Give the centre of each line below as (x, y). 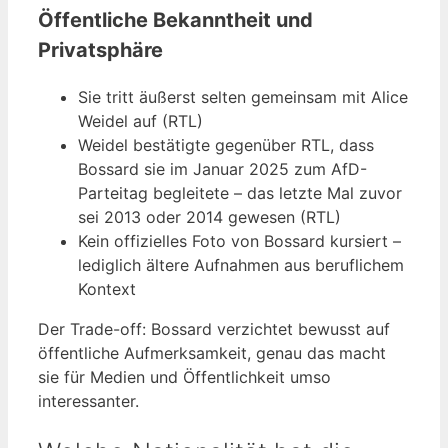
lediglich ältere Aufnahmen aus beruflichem (241, 264)
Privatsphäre (100, 49)
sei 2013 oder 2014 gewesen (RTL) (209, 216)
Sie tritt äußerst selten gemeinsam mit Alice (243, 96)
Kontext (107, 288)
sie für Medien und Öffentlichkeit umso (184, 376)
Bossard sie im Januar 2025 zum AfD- (222, 168)
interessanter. (88, 400)
